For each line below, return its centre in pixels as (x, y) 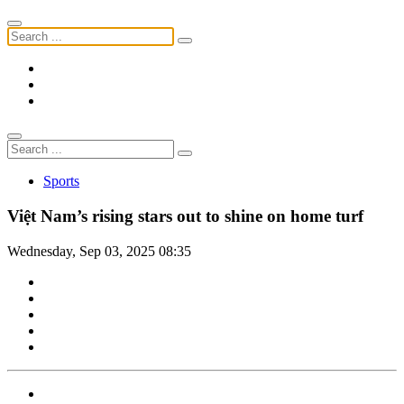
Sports (61, 181)
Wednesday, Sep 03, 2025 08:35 (99, 251)
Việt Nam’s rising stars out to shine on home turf (185, 216)
